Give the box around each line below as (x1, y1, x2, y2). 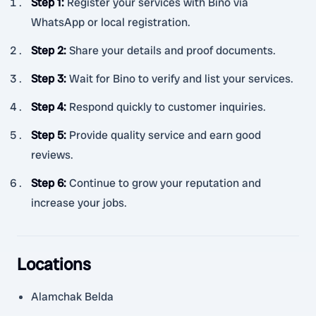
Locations (17, 253, 91, 275)
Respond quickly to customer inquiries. (69, 99, 266, 114)
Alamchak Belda (31, 289, 114, 304)
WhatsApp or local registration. (31, 15, 190, 30)
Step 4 (31, 99, 63, 114)
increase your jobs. (31, 195, 127, 210)
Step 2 (31, 43, 63, 58)
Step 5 (31, 128, 63, 142)
